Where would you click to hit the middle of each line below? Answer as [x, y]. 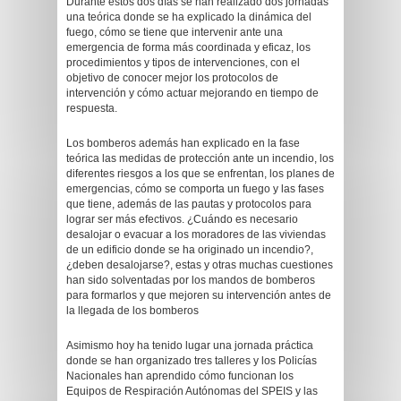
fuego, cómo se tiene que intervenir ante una [175, 32]
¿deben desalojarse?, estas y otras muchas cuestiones [200, 265]
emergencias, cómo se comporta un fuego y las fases [195, 189]
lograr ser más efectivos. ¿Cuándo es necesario [182, 219]
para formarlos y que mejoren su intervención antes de [199, 295]
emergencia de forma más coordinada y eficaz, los [188, 47]
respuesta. [92, 108]
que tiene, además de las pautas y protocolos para [189, 204]
